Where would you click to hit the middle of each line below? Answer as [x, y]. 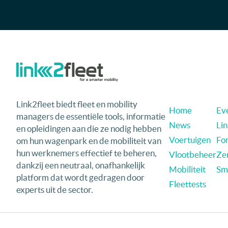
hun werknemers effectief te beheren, [87, 153]
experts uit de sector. [55, 189]
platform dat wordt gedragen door [80, 177]
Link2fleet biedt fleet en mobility [77, 104]
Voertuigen [190, 139]
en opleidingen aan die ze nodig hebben [89, 128]
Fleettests [188, 184]
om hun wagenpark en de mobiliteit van [89, 140]
